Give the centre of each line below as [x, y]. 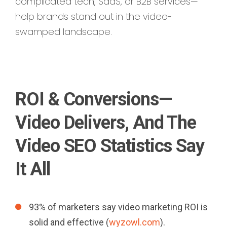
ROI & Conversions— [93, 99]
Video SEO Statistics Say [110, 146]
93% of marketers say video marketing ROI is [118, 207]
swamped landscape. [64, 32]
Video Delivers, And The [106, 122]
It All [33, 169]
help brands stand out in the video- [94, 17]
